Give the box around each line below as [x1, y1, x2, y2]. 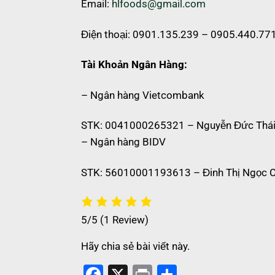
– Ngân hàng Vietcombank [81, 88, 204, 101]
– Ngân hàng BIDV [81, 136, 166, 149]
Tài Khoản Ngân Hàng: [81, 58, 190, 71]
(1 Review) [100, 214, 149, 226]
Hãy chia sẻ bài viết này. [81, 240, 190, 252]
